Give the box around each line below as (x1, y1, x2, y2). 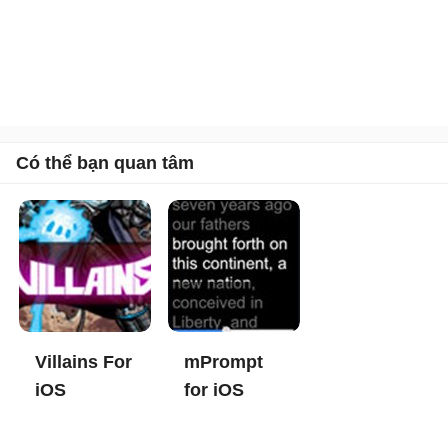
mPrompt (184, 351, 263, 372)
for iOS (184, 379, 244, 400)
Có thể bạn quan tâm (16, 152, 194, 173)
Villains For (35, 351, 132, 372)
